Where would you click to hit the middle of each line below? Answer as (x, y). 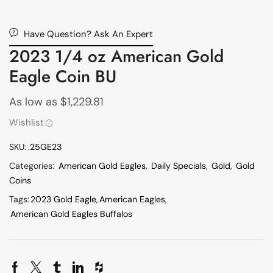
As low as (33, 102)
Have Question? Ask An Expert (88, 34)
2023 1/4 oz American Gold (116, 56)
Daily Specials (179, 166)
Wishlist (27, 123)
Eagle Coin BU (63, 76)
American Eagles (132, 200)
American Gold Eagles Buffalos (71, 214)
